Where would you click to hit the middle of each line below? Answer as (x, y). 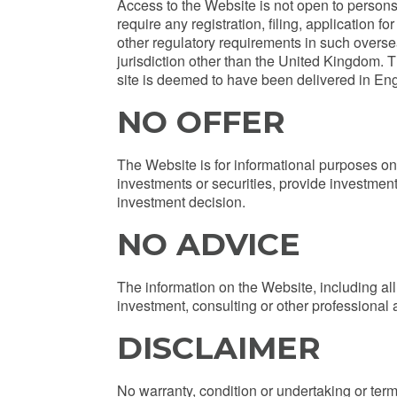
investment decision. (181, 202)
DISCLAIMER (219, 348)
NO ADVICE (209, 245)
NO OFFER (201, 122)
